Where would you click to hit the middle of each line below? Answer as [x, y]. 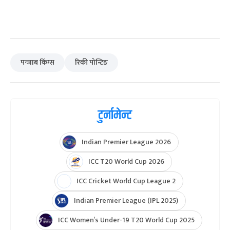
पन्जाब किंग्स [37, 116]
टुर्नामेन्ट [115, 169]
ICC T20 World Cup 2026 [126, 215]
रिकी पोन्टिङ [91, 116]
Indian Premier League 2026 [126, 196]
